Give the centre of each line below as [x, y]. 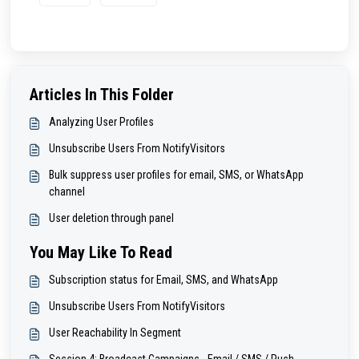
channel [67, 192]
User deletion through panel [111, 218]
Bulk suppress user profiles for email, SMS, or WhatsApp [176, 175]
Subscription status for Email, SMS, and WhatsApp [163, 280]
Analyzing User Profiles [101, 122]
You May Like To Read [101, 253]
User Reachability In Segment [115, 333]
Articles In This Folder [102, 95]
